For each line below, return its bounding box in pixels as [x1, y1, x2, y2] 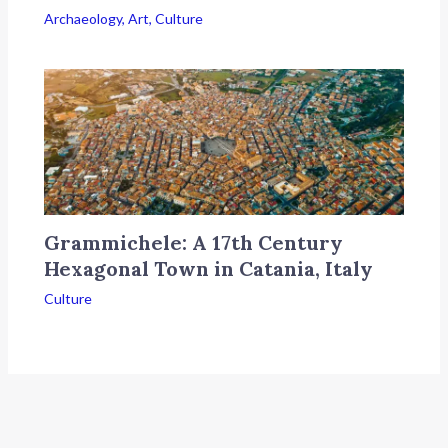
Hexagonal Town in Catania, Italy [44, 255, 374, 281]
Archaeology [44, 10, 123, 28]
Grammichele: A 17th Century [44, 229, 344, 255]
